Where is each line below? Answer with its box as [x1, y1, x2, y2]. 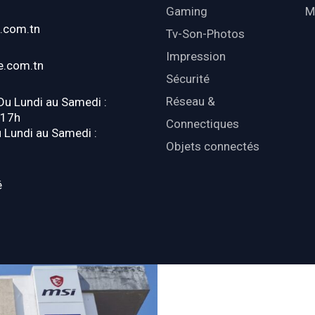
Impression [165, 49, 226, 64]
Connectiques [165, 117, 239, 131]
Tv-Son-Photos [165, 27, 245, 41]
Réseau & [165, 94, 215, 109]
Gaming [165, 4, 207, 19]
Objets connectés [165, 139, 259, 154]
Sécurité [165, 72, 210, 86]
